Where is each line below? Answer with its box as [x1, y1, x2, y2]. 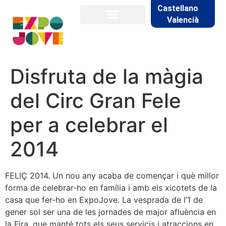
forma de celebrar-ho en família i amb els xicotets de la [5, 182, 217, 193]
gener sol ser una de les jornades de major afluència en [5, 206, 216, 217]
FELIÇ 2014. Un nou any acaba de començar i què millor [5, 170, 219, 181]
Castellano [157, 4, 198, 14]
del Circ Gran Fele [10, 88, 181, 113]
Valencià [166, 15, 199, 25]
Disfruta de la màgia [10, 64, 203, 89]
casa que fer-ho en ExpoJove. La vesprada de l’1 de [5, 194, 203, 205]
